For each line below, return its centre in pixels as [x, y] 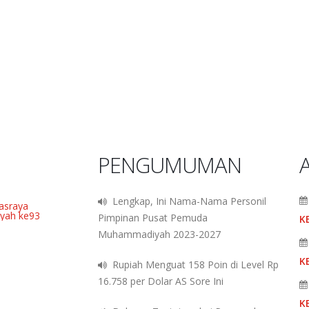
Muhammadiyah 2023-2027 [159, 235]
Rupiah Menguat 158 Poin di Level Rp [192, 265]
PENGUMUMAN [169, 165]
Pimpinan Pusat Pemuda [152, 218]
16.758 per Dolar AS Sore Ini [160, 281]
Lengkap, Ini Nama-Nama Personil [186, 201]
